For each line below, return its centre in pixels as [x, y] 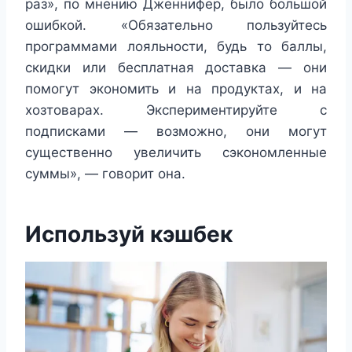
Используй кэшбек [129, 235]
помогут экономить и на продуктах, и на [176, 89]
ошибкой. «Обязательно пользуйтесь [176, 26]
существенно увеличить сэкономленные [176, 153]
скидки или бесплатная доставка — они [176, 68]
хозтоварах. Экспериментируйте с [176, 110]
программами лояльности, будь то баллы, [176, 47]
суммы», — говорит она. [105, 174]
